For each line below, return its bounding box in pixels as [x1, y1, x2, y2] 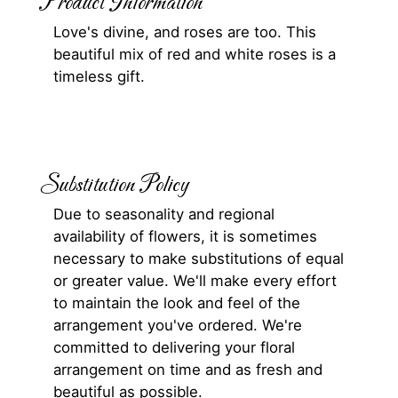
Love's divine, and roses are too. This [53, 23, 316, 42]
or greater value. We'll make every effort [53, 272, 337, 291]
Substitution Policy [40, 171, 188, 201]
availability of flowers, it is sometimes [53, 227, 317, 246]
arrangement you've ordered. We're [53, 316, 302, 335]
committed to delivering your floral [53, 338, 295, 357]
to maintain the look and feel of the [53, 294, 300, 313]
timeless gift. [53, 68, 145, 86]
